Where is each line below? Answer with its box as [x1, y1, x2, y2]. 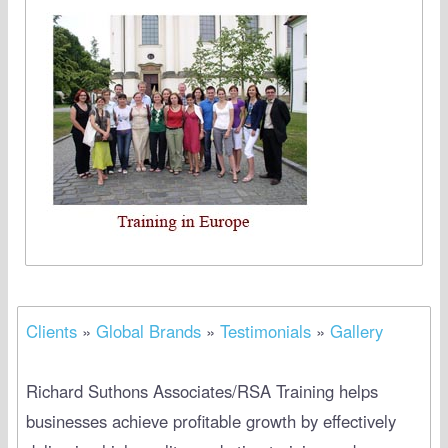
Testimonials [219, 318, 311, 343]
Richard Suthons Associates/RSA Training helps [25, 378, 378, 403]
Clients [25, 318, 77, 343]
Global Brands [95, 318, 201, 343]
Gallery [329, 318, 383, 343]
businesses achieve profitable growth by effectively [25, 408, 396, 433]
